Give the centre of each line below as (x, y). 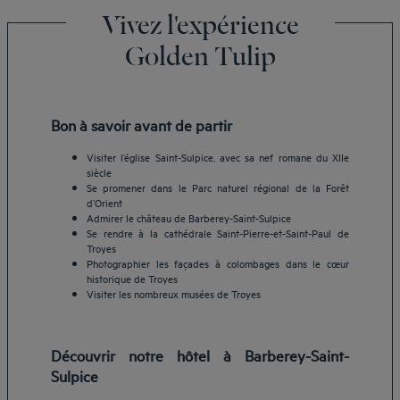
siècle (99, 172)
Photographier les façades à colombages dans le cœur (218, 263)
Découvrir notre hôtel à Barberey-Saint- (200, 354)
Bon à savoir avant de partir (142, 125)
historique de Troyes (132, 279)
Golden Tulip (200, 54)
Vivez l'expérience (200, 23)
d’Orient (104, 203)
